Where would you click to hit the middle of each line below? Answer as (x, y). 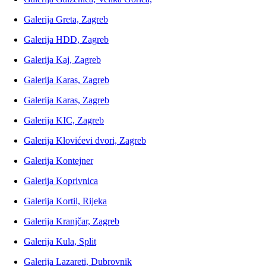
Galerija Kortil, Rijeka (65, 201)
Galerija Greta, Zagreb (66, 20)
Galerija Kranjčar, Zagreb (72, 221)
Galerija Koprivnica (61, 181)
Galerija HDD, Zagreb (66, 40)
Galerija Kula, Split (60, 242)
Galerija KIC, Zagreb (64, 121)
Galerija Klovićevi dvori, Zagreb (85, 141)
